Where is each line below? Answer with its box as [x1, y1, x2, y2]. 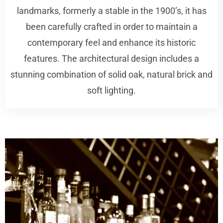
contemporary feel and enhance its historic [27, 37, 196, 48]
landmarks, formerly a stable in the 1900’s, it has [16, 5, 207, 16]
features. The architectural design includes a [24, 53, 199, 64]
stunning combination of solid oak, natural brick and [10, 69, 213, 80]
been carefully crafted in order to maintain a [25, 21, 198, 32]
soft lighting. [87, 85, 136, 96]
